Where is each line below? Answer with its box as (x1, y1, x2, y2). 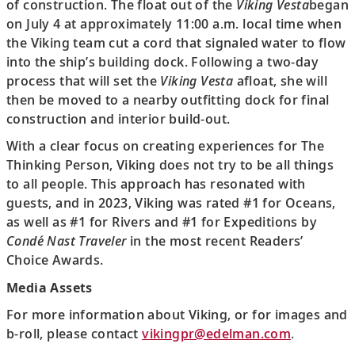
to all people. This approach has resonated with (6, 175, 306, 193)
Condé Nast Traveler (6, 232, 127, 250)
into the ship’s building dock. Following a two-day (6, 52, 319, 71)
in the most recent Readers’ (126, 232, 303, 250)
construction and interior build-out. (6, 109, 231, 128)
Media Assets (6, 278, 93, 296)
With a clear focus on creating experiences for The (6, 137, 324, 155)
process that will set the (6, 71, 161, 90)
